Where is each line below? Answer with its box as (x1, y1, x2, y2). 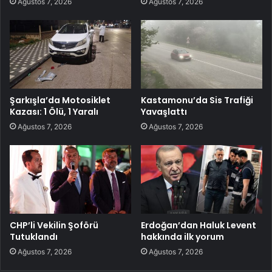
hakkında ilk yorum (141, 230, 224, 243)
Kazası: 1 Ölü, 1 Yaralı (10, 106, 98, 118)
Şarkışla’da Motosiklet (10, 94, 110, 106)
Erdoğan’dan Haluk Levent (141, 219, 256, 231)
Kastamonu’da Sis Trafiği (141, 94, 253, 106)
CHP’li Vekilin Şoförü (10, 219, 98, 231)
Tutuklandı (10, 230, 58, 243)
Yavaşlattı (141, 106, 187, 118)
